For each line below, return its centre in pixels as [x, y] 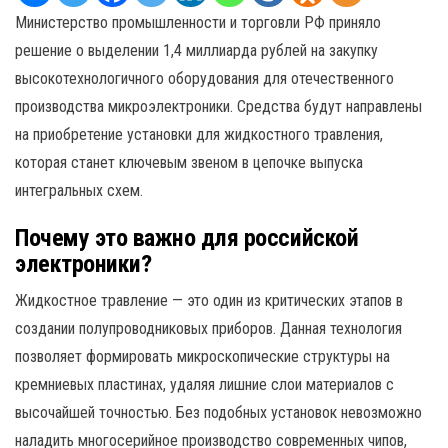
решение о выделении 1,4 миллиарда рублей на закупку [196, 50]
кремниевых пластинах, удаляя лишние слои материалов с [204, 384]
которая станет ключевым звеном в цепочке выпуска [189, 162]
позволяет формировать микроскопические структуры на [202, 356]
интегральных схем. [79, 190]
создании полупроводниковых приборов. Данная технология [208, 328]
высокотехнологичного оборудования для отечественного [204, 78]
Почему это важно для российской [187, 238]
